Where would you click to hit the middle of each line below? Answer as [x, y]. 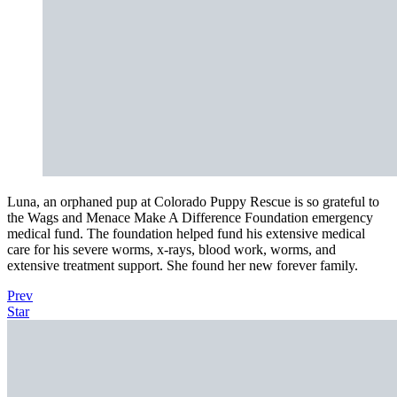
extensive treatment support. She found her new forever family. [183, 265]
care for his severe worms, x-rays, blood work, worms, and [171, 249]
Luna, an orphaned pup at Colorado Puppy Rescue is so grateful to [193, 201]
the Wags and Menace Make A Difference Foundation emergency [190, 217]
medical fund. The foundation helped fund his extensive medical [186, 233]
